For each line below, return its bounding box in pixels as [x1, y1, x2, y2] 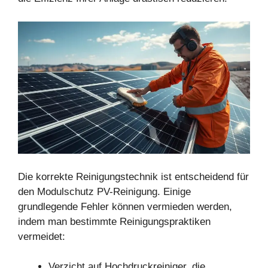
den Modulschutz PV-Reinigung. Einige [18, 185, 191, 197]
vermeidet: [18, 230, 65, 242]
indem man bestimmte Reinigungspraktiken [18, 215, 211, 227]
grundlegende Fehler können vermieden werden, [18, 200, 232, 212]
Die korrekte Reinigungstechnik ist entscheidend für [18, 170, 249, 182]
